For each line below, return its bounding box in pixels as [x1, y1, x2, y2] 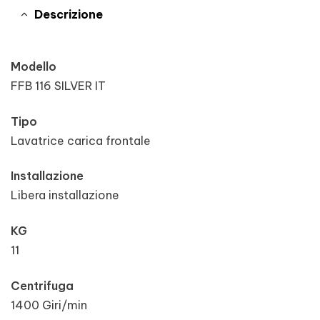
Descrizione [34, 7, 103, 21]
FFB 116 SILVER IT [11, 79, 106, 93]
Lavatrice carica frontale [11, 133, 151, 148]
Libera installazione [11, 188, 119, 203]
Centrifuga [11, 278, 74, 293]
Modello [11, 59, 56, 74]
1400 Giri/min [11, 297, 87, 312]
